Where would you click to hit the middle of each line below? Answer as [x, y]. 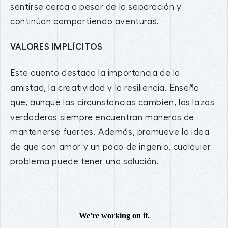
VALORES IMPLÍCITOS [56, 47]
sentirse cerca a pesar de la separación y [96, 7]
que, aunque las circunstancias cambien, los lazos [112, 103]
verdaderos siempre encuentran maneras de [103, 118]
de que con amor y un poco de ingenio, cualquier [111, 147]
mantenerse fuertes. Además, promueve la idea [110, 132]
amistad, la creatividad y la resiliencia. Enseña [105, 88]
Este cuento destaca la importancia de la [95, 73]
